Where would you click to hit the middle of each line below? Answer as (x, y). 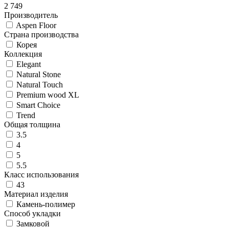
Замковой (33, 224)
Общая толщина (32, 124)
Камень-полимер (46, 204)
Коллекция (23, 54)
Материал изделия (36, 194)
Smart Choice (38, 105)
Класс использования (41, 175)
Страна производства (41, 35)
